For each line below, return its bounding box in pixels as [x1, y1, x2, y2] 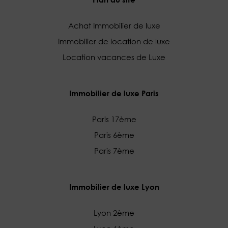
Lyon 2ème [94, 207, 134, 218]
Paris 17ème [92, 113, 136, 124]
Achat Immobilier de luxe [68, 20, 160, 31]
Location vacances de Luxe [63, 51, 165, 62]
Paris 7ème [94, 145, 134, 156]
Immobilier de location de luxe [58, 36, 170, 46]
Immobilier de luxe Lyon [69, 182, 159, 191]
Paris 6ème [94, 129, 134, 140]
